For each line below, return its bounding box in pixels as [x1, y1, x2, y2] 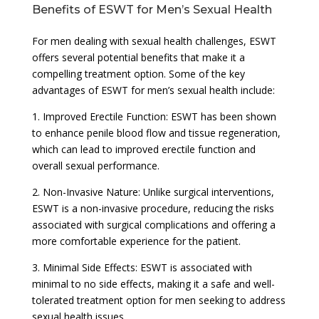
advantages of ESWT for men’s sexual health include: [31, 83, 275, 97]
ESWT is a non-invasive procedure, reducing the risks [31, 201, 274, 215]
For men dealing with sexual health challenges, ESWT [31, 33, 276, 48]
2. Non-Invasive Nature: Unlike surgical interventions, [31, 184, 274, 199]
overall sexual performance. [31, 158, 159, 172]
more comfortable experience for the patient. [31, 234, 241, 248]
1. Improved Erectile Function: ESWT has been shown [31, 109, 276, 123]
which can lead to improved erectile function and [31, 142, 256, 156]
